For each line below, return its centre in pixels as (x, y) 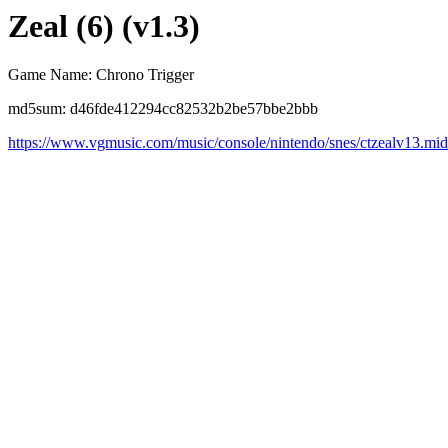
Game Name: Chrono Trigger (101, 75)
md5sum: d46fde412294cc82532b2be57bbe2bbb (163, 109)
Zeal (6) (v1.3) (104, 26)
